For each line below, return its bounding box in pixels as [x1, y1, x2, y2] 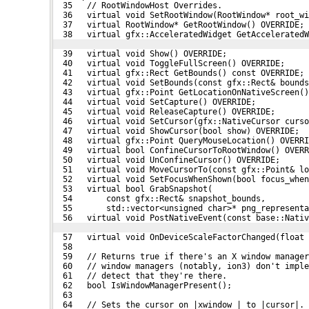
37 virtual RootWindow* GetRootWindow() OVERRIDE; [53, 19, 304, 30]
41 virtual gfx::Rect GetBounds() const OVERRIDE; [53, 68, 304, 78]
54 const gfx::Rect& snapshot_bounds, [53, 193, 266, 203]
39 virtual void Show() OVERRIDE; [53, 48, 227, 59]
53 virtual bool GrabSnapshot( [53, 183, 212, 194]
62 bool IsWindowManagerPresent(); [53, 280, 232, 290]
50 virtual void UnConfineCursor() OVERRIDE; [53, 154, 280, 165]
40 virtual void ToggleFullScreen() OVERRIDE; [53, 58, 285, 68]
